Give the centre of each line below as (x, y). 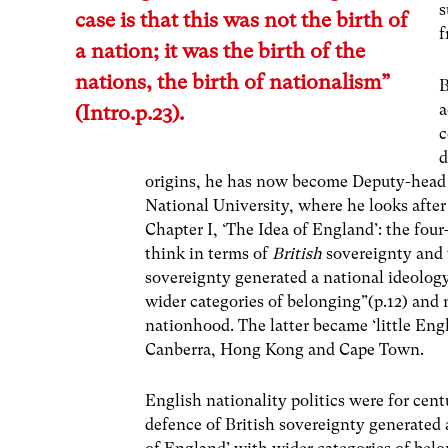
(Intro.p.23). (130, 113)
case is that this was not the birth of (242, 20)
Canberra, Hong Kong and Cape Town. (285, 349)
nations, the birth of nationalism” (233, 82)
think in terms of (209, 253)
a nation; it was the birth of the (220, 51)
